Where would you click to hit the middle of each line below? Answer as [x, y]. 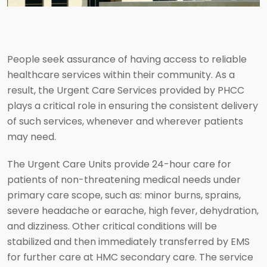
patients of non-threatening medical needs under [124, 180]
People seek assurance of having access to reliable [127, 59]
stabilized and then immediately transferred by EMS [128, 242]
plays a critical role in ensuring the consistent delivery [133, 106]
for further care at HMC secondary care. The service [130, 257]
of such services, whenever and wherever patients [125, 121]
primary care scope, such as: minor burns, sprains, [124, 195]
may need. [33, 137]
